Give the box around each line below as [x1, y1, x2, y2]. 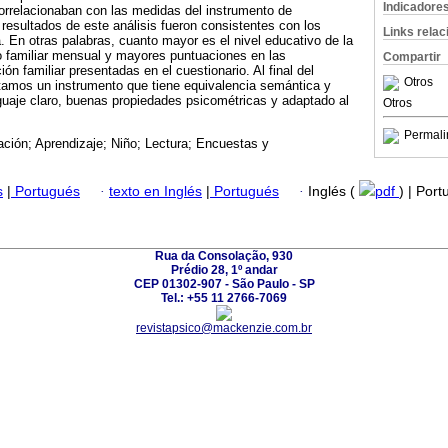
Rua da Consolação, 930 [155, 248, 293, 263]
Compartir [383, 50, 441, 64]
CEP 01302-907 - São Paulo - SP [133, 276, 315, 291]
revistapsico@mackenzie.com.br [136, 320, 312, 335]
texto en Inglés [109, 183, 202, 199]
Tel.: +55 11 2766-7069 [161, 290, 287, 305]
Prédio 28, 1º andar [170, 262, 278, 277]
